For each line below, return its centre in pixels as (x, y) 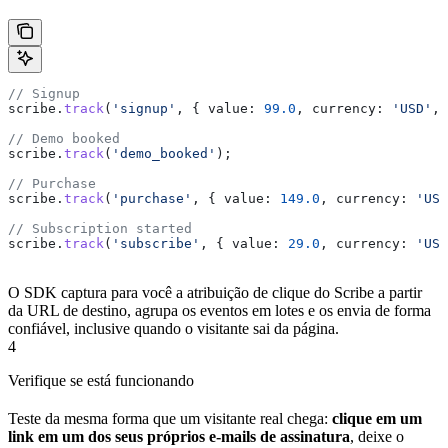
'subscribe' (156, 244)
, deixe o (377, 437)
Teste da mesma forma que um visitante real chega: (170, 419)
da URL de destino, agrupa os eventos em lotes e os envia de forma (219, 311)
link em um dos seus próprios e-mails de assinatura (179, 437)
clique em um (377, 419)
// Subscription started (100, 229)
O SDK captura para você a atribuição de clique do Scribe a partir (215, 293)
